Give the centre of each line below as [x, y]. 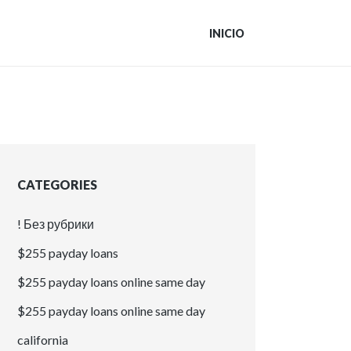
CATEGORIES [58, 185]
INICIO [227, 33]
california [43, 340]
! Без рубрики [56, 224]
